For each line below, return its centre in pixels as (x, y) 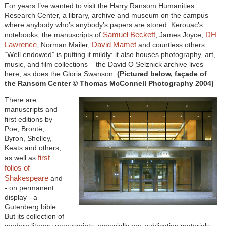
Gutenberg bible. (31, 207)
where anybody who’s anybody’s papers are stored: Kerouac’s (103, 24)
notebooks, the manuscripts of (53, 35)
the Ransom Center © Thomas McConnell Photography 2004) (109, 83)
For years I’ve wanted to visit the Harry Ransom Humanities (99, 5)
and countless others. (171, 45)
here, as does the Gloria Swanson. (61, 73)
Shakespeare (26, 178)
